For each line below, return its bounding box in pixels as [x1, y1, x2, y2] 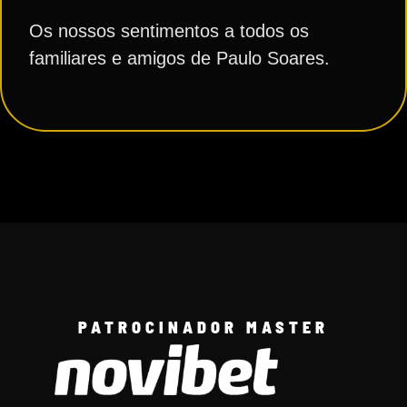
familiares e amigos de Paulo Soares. [29, 47, 330, 68]
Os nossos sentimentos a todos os [29, 20, 309, 41]
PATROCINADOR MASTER [78, 317, 329, 338]
